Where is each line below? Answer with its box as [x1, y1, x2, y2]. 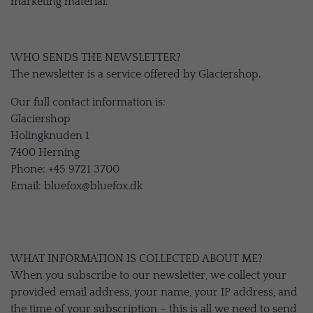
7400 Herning [10, 146, 80, 159]
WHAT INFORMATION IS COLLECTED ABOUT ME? [10, 252, 263, 265]
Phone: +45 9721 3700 [10, 163, 119, 175]
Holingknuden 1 [10, 129, 89, 142]
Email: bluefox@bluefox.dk [10, 180, 143, 192]
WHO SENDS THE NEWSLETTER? [10, 51, 181, 64]
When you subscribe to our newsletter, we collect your [10, 269, 286, 282]
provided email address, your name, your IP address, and [10, 286, 298, 298]
